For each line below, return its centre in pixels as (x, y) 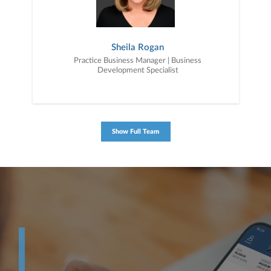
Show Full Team (135, 131)
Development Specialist (138, 70)
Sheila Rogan (138, 47)
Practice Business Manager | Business (138, 60)
